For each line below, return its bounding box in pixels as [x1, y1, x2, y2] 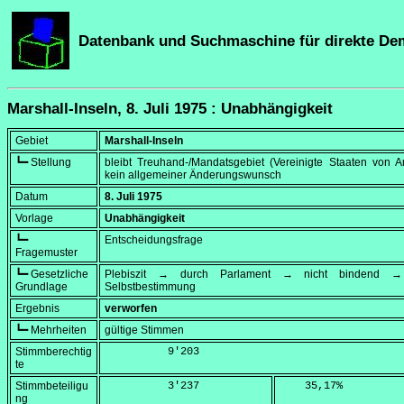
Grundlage [15, 280, 68, 294]
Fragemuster [15, 246, 78, 260]
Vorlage [15, 212, 53, 225]
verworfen [105, 302, 157, 316]
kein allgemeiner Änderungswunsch [105, 169, 281, 182]
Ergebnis [15, 302, 60, 316]
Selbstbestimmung [105, 280, 196, 294]
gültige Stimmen [105, 324, 184, 337]
